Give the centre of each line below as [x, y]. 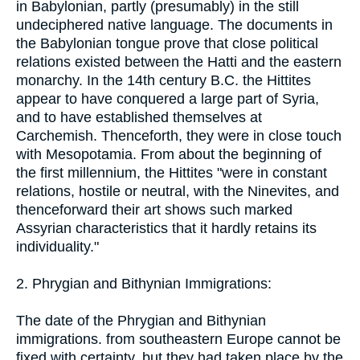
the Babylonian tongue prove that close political [167, 43]
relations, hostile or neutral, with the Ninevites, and [178, 191]
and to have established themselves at [139, 117]
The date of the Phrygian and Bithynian [141, 320]
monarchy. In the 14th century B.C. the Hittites [164, 80]
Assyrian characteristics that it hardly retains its [166, 228]
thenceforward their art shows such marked [154, 209]
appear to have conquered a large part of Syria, [168, 98]
